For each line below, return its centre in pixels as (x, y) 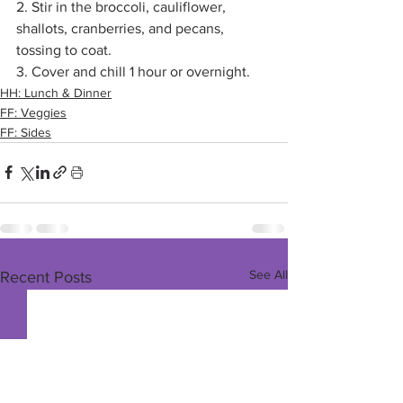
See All (269, 274)
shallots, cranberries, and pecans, (122, 28)
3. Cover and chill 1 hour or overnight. (133, 71)
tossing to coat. (66, 49)
